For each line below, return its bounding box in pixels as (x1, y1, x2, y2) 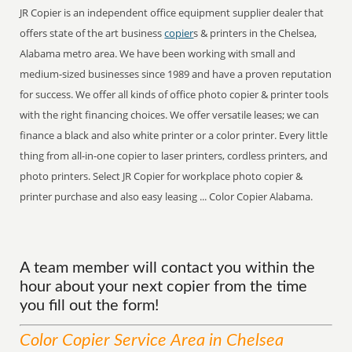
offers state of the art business (20, 26, 165, 40)
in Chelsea (205, 332, 284, 349)
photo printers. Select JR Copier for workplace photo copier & (20, 169, 303, 183)
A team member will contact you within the (20, 260, 316, 276)
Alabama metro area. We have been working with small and (20, 46, 296, 60)
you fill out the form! (20, 298, 159, 313)
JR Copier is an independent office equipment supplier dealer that (20, 5, 324, 20)
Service (110, 332, 171, 349)
